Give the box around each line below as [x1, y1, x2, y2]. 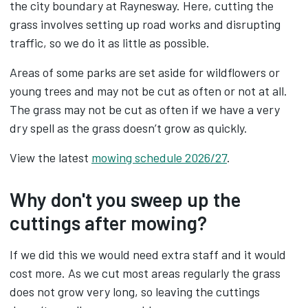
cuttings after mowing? [10, 211, 207, 234]
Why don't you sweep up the [10, 188, 241, 211]
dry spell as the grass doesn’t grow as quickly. [10, 120, 247, 135]
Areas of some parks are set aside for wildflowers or [10, 65, 280, 80]
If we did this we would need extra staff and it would [10, 247, 286, 262]
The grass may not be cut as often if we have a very [10, 102, 280, 117]
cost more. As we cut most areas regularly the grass [10, 265, 280, 280]
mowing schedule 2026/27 [91, 150, 227, 165]
